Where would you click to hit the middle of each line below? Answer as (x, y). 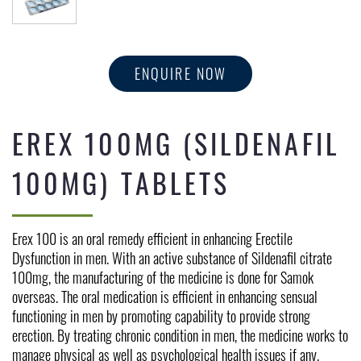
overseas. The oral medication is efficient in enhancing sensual (165, 297)
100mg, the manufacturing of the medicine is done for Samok (163, 277)
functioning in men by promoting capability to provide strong (161, 316)
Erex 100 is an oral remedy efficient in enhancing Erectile (152, 239)
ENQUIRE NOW (180, 73)
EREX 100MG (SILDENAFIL (176, 143)
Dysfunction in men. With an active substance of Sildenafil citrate (172, 258)
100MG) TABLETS (121, 183)
